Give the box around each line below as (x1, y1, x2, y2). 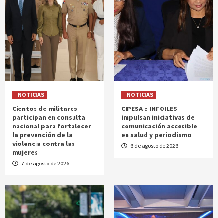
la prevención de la (12, 130, 73, 140)
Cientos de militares (12, 104, 77, 113)
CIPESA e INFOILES (121, 104, 177, 113)
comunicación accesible (121, 122, 197, 131)
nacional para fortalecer (12, 122, 91, 131)
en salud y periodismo (121, 130, 192, 140)
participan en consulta (12, 113, 85, 122)
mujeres (12, 148, 38, 157)
